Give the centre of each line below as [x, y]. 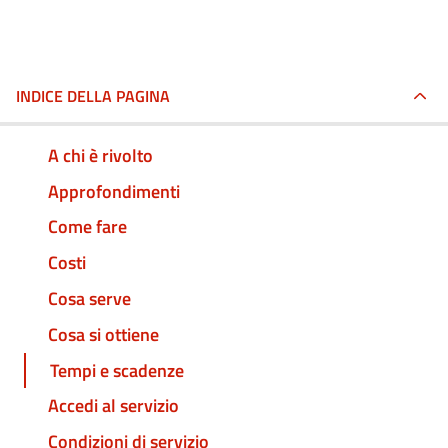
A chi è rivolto [100, 155]
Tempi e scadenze [117, 370]
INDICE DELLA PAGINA [93, 96]
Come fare [87, 227]
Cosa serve [89, 299]
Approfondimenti [114, 191]
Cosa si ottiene [103, 334]
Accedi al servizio [113, 406]
